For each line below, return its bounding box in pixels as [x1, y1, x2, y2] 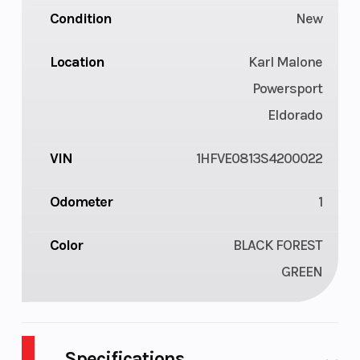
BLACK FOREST [233, 236, 323, 255]
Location [49, 53, 104, 72]
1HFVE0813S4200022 [196, 149, 323, 168]
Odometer [49, 193, 112, 211]
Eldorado [268, 106, 323, 125]
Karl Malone [248, 53, 323, 72]
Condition [49, 10, 112, 28]
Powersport [252, 80, 323, 98]
